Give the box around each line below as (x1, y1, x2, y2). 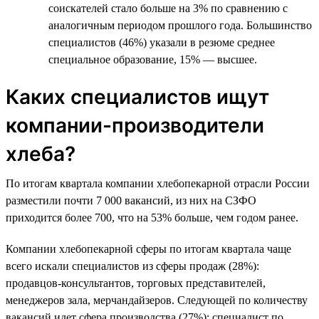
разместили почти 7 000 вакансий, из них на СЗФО (6, 194, 256, 206)
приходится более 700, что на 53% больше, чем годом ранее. (6, 211, 298, 224)
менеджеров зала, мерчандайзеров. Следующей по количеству (6, 293, 308, 306)
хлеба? (6, 141, 75, 166)
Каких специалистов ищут (6, 84, 269, 109)
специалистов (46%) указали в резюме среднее (48, 36, 275, 48)
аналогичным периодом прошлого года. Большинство (48, 19, 312, 31)
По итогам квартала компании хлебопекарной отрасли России (6, 177, 310, 189)
